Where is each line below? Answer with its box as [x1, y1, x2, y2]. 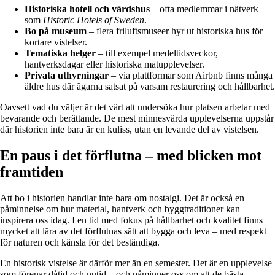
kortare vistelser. [25, 36, 87, 47]
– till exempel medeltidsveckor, [96, 47, 218, 58]
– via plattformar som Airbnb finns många [109, 69, 273, 80]
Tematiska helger [25, 47, 96, 58]
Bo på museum [25, 25, 87, 36]
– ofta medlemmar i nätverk [150, 3, 258, 14]
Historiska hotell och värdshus [25, 3, 150, 14]
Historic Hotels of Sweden [43, 14, 144, 25]
